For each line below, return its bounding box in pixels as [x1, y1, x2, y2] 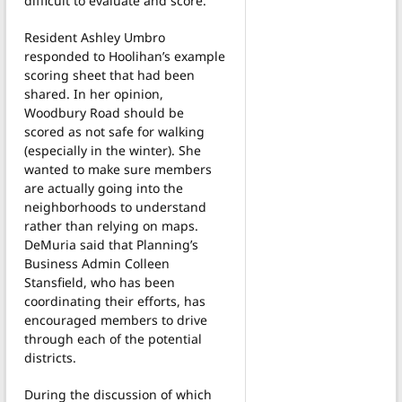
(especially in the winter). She [24, 141, 201, 159]
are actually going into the [24, 179, 183, 197]
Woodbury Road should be [24, 103, 184, 121]
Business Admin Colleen [24, 254, 170, 272]
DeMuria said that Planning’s [24, 235, 198, 253]
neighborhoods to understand [24, 197, 206, 215]
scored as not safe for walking [24, 122, 205, 140]
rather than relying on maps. [24, 216, 198, 234]
